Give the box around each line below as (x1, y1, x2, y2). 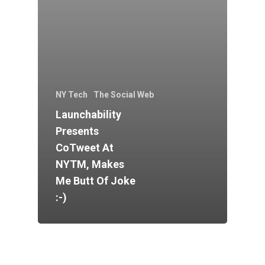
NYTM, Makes (56, 158, 124, 171)
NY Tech (56, 90, 88, 100)
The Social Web (93, 90, 154, 100)
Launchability (56, 108, 121, 121)
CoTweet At (56, 141, 114, 154)
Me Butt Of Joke (56, 174, 135, 188)
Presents (56, 125, 99, 138)
